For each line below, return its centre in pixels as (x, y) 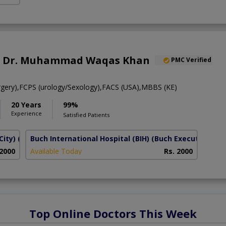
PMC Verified (191, 60)
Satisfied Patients (86, 115)
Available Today (56, 151)
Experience (26, 114)
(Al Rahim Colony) (49, 139)
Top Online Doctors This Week (113, 214)
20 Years (26, 105)
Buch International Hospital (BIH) (90, 139)
